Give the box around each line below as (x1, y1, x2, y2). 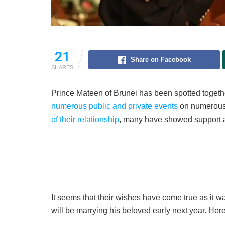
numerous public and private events (51, 102, 178, 111)
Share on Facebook (130, 56, 191, 64)
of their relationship (51, 115, 119, 124)
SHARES (51, 64, 73, 71)
